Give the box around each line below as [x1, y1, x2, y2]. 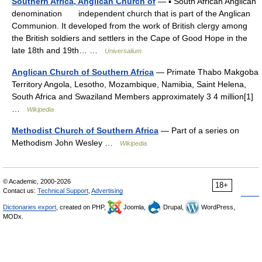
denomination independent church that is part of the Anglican [12, 9, 250, 18]
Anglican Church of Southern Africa [12, 67, 154, 77]
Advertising [91, 187, 123, 194]
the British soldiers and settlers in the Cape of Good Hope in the [12, 33, 247, 43]
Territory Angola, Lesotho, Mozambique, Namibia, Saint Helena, [12, 80, 246, 89]
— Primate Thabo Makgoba [154, 67, 258, 77]
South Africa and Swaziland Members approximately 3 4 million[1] [12, 92, 253, 101]
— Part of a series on [158, 126, 239, 135]
